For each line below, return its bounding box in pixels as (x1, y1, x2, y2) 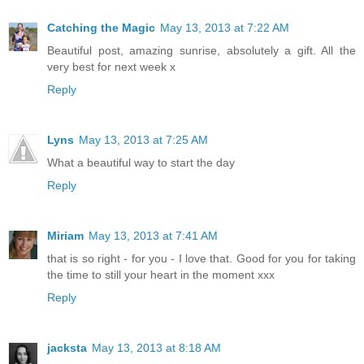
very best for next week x (47, 60, 175, 74)
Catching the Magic (47, 21, 155, 35)
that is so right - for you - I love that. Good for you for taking (47, 252, 356, 266)
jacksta (47, 341, 87, 355)
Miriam (47, 229, 84, 243)
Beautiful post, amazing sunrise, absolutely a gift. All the (47, 44, 356, 58)
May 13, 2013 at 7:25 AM (79, 133, 208, 147)
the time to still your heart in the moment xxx (47, 268, 275, 282)
